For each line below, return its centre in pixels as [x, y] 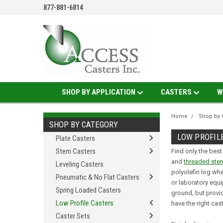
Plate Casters [75, 138]
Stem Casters [76, 151]
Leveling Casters [80, 164]
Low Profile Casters [85, 203]
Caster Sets [73, 216]
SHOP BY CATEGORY [84, 124]
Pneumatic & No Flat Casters [98, 177]
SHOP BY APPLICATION [99, 92]
